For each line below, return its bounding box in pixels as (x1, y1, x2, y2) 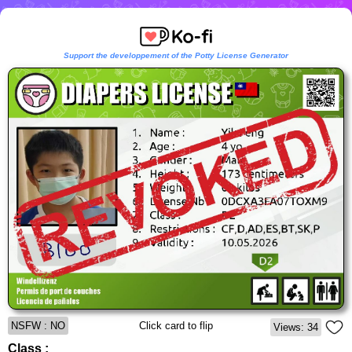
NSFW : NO (11, 319, 65, 332)
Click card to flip (139, 319, 213, 332)
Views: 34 (273, 321, 318, 334)
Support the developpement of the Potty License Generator (64, 51, 288, 60)
